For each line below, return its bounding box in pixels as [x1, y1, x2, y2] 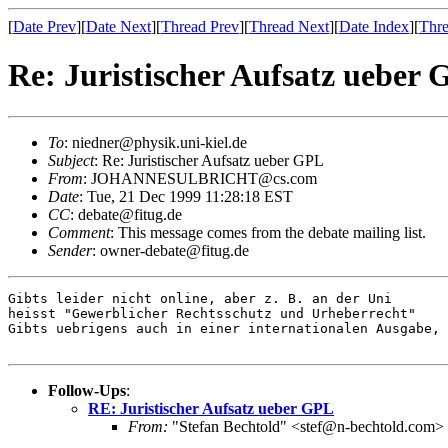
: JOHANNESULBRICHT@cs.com [83, 169, 317, 187]
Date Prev [13, 18, 76, 35]
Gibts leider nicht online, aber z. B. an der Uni [8, 290, 392, 306]
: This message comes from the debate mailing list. [110, 223, 426, 241]
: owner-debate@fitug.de [92, 241, 249, 259]
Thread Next [249, 18, 329, 35]
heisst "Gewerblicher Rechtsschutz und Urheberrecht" [8, 305, 416, 321]
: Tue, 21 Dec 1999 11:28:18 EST [79, 187, 293, 205]
